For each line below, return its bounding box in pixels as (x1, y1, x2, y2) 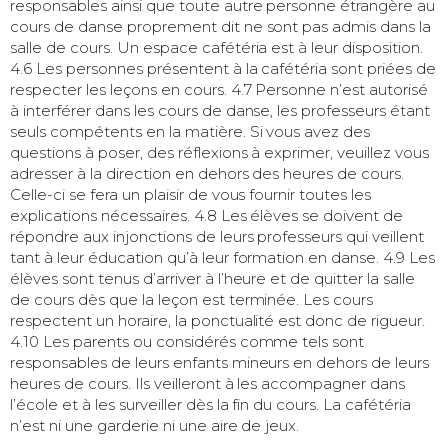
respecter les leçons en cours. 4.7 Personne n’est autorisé (10, 79, 429, 99)
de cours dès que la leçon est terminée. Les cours (10, 289, 374, 309)
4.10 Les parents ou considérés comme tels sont (10, 331, 365, 351)
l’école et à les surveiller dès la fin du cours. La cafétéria (10, 394, 412, 414)
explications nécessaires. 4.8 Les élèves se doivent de (10, 205, 404, 225)
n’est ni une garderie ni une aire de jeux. (10, 415, 300, 435)
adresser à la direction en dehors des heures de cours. (10, 163, 405, 183)
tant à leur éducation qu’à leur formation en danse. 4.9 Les (10, 247, 436, 267)
